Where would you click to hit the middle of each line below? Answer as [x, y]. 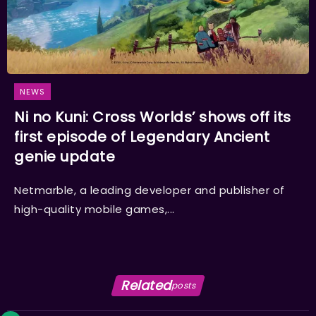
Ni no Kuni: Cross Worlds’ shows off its [153, 117]
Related [146, 286]
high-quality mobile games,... [95, 209]
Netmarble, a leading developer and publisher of [150, 190]
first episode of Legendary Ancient [142, 137]
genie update [65, 157]
